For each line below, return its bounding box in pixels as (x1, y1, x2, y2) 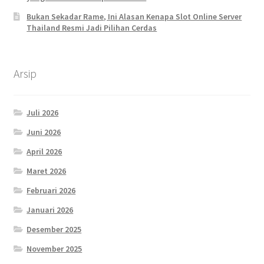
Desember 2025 (27, 223, 82, 235)
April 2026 (27, 146, 62, 157)
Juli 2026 (27, 107, 59, 118)
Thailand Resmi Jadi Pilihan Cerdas (27, 22, 157, 34)
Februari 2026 (27, 184, 76, 196)
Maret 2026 (27, 165, 67, 176)
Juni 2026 (27, 126, 61, 137)
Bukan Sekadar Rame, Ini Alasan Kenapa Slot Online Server (27, 11, 242, 22)
